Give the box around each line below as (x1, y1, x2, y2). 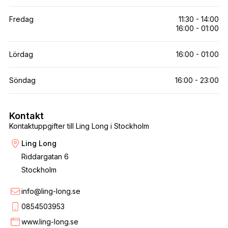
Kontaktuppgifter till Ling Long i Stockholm (9, 121, 149, 130)
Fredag (9, 14, 34, 23)
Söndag (9, 75, 36, 84)
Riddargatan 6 (21, 152, 69, 161)
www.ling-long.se (21, 217, 78, 226)
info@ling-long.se (21, 186, 80, 195)
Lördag (9, 49, 33, 59)
